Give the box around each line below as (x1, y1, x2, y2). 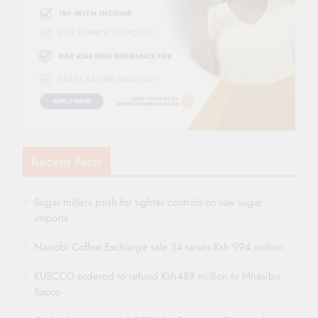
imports (34, 210, 68, 226)
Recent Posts (31, 153, 102, 172)
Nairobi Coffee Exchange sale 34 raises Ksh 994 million (34, 239, 284, 256)
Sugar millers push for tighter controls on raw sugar (34, 194, 263, 211)
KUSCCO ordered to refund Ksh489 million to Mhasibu (34, 268, 280, 285)
